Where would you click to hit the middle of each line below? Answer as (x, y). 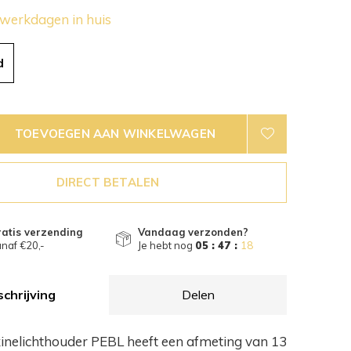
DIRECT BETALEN (108, 182)
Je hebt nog (166, 245)
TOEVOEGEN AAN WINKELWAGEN (115, 134)
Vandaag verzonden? (193, 232)
